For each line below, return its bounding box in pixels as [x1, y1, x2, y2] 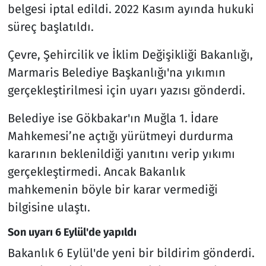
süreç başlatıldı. [7, 20, 94, 34]
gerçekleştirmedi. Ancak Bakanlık [7, 164, 185, 179]
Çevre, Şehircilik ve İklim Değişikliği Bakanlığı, [7, 47, 253, 62]
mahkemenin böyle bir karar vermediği [7, 182, 218, 197]
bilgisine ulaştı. [7, 200, 90, 215]
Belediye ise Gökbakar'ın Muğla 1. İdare [7, 111, 218, 126]
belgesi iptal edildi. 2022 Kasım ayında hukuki [7, 2, 254, 17]
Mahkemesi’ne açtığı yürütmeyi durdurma [7, 129, 233, 144]
